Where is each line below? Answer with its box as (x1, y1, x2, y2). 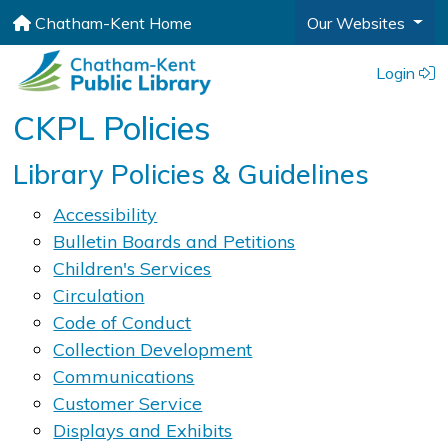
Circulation (53, 283, 145, 307)
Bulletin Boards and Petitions (53, 229, 296, 253)
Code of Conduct (53, 310, 192, 334)
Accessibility (53, 202, 158, 226)
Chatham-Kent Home (31, 12, 193, 33)
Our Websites (306, 12, 409, 33)
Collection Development (53, 337, 253, 361)
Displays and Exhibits (53, 418, 233, 442)
